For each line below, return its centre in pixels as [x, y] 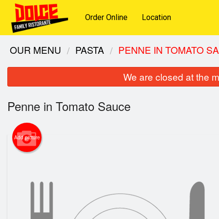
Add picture [27, 138]
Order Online [107, 17]
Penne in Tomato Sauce [69, 106]
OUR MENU [35, 50]
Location [157, 17]
